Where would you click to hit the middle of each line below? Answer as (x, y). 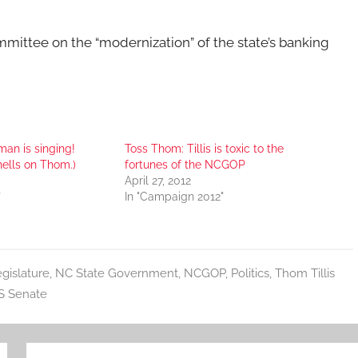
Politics (250, 273)
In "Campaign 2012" (174, 196)
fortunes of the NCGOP (185, 164)
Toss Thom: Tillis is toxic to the (204, 148)
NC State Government (116, 273)
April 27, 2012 (157, 180)
